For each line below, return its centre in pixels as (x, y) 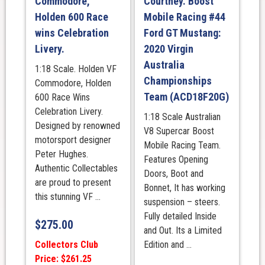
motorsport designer (73, 140)
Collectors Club (66, 245)
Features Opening (176, 160)
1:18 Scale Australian (182, 117)
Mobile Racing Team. (182, 146)
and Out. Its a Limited (182, 231)
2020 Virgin (168, 49)
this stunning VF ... (67, 197)
